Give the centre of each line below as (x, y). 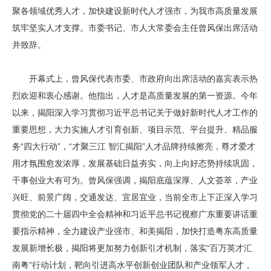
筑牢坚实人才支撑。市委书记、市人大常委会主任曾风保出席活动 (135, 28)
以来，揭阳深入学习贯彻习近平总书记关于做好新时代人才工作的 (135, 113)
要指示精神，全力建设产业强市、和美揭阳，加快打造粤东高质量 (135, 231)
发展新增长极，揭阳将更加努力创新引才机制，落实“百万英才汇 (132, 248)
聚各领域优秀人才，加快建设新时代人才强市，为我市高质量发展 (135, 11)
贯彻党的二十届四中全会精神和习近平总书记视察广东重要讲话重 (135, 214)
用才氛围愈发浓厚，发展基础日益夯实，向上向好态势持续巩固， (135, 164)
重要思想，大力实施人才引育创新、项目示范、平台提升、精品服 (135, 130)
